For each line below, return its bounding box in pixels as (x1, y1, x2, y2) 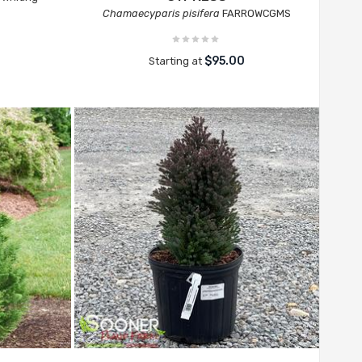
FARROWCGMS (219, 7, 291, 19)
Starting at (148, 55, 204, 67)
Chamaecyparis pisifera (102, 7, 220, 19)
